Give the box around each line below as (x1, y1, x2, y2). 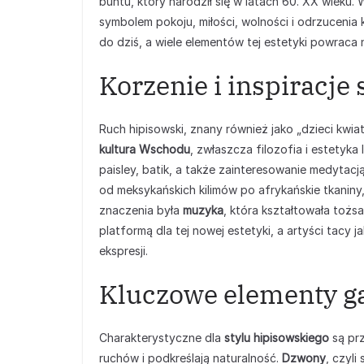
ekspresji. (99, 244, 148, 258)
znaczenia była (99, 203, 183, 217)
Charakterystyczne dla (99, 331, 224, 344)
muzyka (183, 203, 223, 217)
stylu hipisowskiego (224, 331, 329, 344)
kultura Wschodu (99, 142, 190, 156)
